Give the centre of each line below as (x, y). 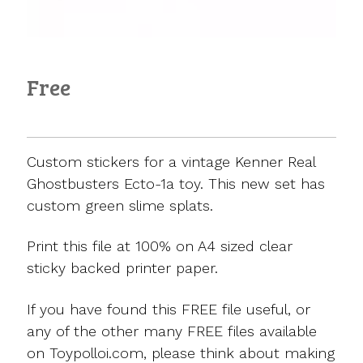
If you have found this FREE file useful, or (169, 309)
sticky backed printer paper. (123, 268)
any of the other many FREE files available (172, 331)
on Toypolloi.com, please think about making (181, 352)
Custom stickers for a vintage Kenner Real (171, 161)
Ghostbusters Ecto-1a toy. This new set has (176, 183)
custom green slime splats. (120, 205)
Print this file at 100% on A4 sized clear (160, 246)
